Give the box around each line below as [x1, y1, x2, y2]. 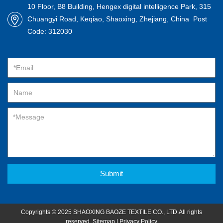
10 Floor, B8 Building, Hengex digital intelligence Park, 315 [27, 2, 211, 10]
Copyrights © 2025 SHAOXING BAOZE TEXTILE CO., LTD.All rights [21, 209, 202, 216]
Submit [100, 169, 123, 178]
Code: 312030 [27, 27, 74, 35]
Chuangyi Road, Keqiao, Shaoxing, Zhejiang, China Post [27, 15, 207, 23]
